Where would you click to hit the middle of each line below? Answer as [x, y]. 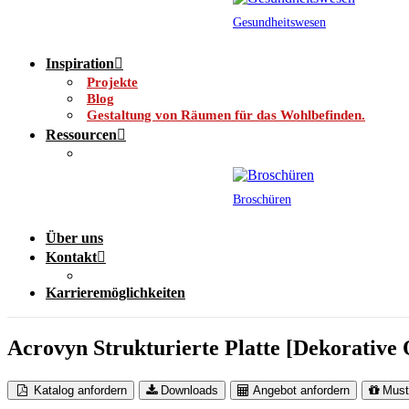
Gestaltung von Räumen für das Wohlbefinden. [226, 115]
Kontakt [71, 257]
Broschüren [262, 199]
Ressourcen [81, 135]
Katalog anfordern [81, 390]
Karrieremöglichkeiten [115, 293]
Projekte [112, 82]
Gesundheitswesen [279, 22]
